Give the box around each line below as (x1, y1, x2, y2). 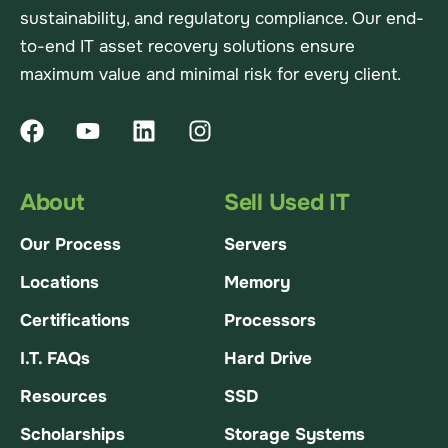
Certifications (20, 310, 130, 332)
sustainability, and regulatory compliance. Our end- (20, 8, 424, 30)
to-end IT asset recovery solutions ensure (20, 36, 355, 58)
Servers (224, 234, 287, 256)
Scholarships (20, 424, 125, 446)
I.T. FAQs (20, 348, 90, 370)
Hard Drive (224, 348, 312, 370)
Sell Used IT (224, 188, 350, 218)
